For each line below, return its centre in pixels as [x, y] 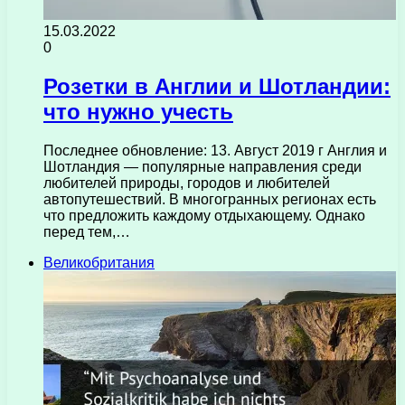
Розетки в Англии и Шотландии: [217, 86]
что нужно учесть [138, 111]
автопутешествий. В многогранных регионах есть [210, 199]
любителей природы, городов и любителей [187, 183]
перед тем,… [87, 231]
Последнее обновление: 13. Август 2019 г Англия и [215, 150]
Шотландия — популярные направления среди [202, 166]
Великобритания [99, 262]
